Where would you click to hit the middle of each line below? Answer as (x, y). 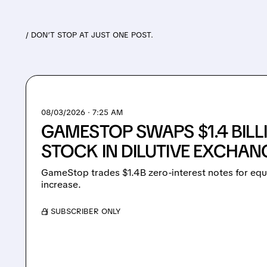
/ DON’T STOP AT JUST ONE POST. (90, 35)
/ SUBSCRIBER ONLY (83, 211)
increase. (61, 184)
